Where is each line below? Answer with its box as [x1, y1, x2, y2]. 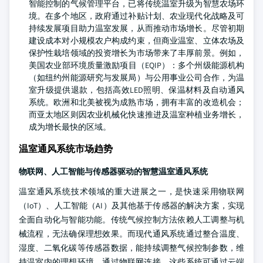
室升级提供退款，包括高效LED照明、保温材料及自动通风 [29, 85, 244, 95]
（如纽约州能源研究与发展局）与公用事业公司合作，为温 [29, 72, 244, 83]
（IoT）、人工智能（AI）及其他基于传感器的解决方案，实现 [19, 200, 244, 211]
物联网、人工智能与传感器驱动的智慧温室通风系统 [19, 166, 208, 177]
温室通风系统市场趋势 [19, 143, 113, 155]
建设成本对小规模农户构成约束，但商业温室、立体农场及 [29, 35, 244, 46]
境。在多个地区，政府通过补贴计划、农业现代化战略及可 [29, 11, 244, 21]
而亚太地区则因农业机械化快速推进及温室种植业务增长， [29, 109, 244, 120]
